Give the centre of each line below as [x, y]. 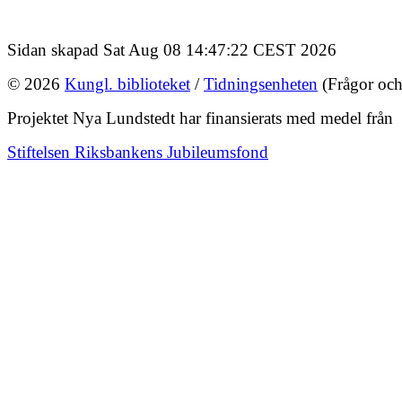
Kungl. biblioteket [127, 83]
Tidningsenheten [261, 83]
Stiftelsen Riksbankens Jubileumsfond [138, 152]
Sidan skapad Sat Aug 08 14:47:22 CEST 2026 [172, 49]
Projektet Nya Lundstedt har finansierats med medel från [200, 118]
